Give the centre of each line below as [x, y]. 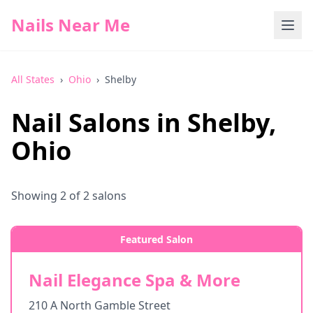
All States [33, 79]
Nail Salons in [99, 123]
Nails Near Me [71, 25]
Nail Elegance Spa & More [134, 280]
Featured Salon [156, 239]
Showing [36, 196]
